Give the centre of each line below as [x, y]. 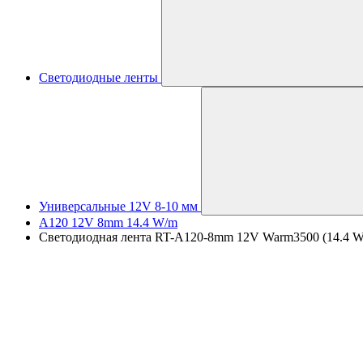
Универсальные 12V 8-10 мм [118, 206]
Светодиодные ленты [98, 77]
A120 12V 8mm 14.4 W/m [108, 222]
